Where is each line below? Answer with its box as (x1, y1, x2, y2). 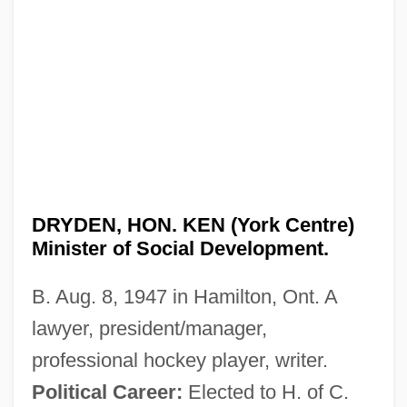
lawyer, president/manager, (31, 316, 267, 340)
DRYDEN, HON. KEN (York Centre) (31, 213, 354, 236)
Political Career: (31, 380, 183, 403)
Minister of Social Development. (31, 236, 329, 260)
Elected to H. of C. (182, 380, 349, 403)
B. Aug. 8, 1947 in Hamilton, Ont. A (31, 284, 337, 308)
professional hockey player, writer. (31, 348, 328, 372)
